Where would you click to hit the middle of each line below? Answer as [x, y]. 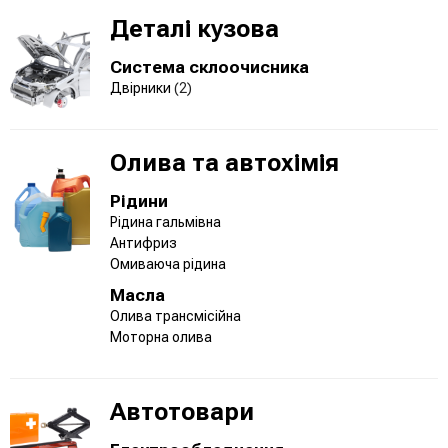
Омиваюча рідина [168, 263]
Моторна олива [161, 336]
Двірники [142, 87]
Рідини [139, 200]
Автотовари [182, 411]
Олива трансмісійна [175, 315]
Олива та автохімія [224, 162]
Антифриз [143, 242]
